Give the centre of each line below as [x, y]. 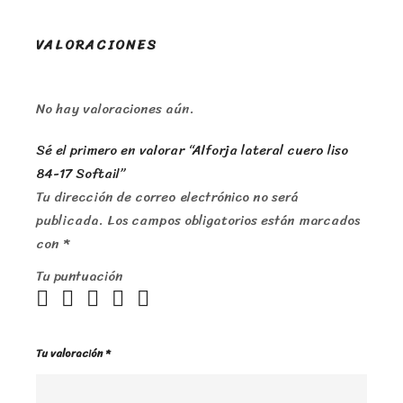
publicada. [70, 221]
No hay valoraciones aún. [115, 109]
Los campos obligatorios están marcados [233, 221]
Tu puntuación [79, 277]
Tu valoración [71, 354]
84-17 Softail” [81, 174]
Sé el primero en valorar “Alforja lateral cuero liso [192, 151]
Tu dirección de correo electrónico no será [167, 197]
